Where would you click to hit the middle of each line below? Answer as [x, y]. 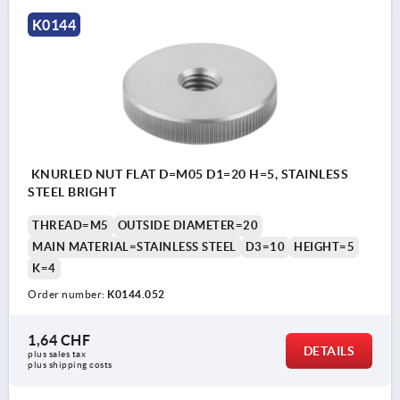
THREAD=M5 [71, 226]
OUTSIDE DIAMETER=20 [187, 226]
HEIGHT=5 [324, 247]
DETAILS [329, 351]
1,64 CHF [59, 341]
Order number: [67, 295]
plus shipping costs [70, 365]
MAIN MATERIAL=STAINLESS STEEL [134, 247]
